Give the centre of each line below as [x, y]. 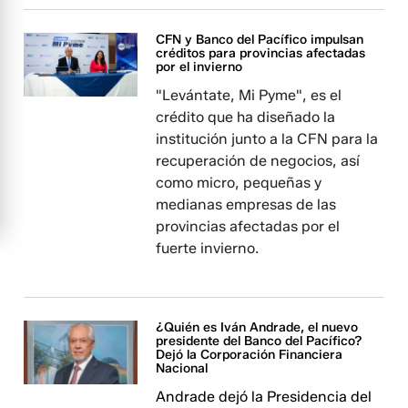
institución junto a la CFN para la [267, 139]
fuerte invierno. [208, 248]
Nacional [182, 368]
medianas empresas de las [246, 204]
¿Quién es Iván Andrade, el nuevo [257, 327]
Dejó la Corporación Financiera [250, 355]
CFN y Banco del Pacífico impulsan [260, 40]
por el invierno [199, 67]
